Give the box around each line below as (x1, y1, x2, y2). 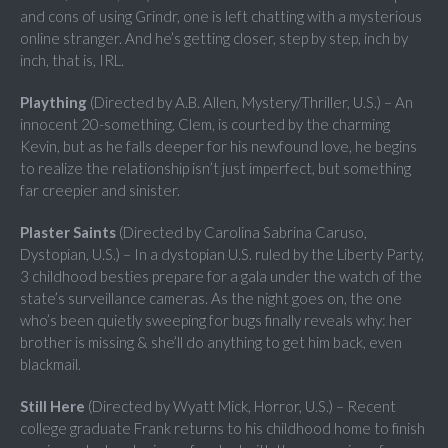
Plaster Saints (20, 223, 116, 242)
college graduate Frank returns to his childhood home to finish (20, 419, 425, 438)
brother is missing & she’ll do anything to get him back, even (20, 333, 402, 352)
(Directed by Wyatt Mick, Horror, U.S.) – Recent (85, 397, 396, 416)
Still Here (20, 397, 85, 416)
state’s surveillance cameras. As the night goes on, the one (20, 289, 402, 308)
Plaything (20, 93, 87, 112)
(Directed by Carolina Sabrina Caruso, (116, 223, 367, 242)
